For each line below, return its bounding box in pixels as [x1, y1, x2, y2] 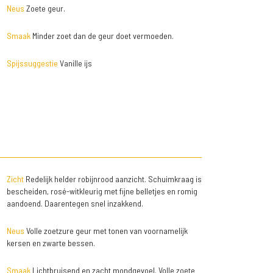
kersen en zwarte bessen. [6, 238, 95, 249]
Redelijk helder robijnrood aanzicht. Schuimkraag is [23, 174, 202, 185]
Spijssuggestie [6, 58, 58, 69]
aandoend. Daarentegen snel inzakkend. [6, 198, 143, 209]
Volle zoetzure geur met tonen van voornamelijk [24, 225, 188, 236]
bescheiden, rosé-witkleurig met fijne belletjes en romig [6, 186, 197, 197]
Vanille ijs [57, 58, 92, 69]
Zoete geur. [24, 3, 65, 14]
